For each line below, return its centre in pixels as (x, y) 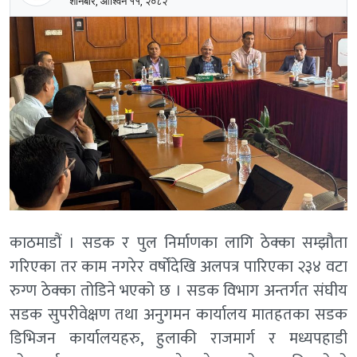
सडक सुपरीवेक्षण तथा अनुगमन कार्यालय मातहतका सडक (178, 314)
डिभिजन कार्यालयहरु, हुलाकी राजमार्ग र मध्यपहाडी (178, 338)
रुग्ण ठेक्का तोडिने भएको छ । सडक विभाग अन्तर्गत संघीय (178, 290)
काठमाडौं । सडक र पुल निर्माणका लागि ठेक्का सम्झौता (178, 243)
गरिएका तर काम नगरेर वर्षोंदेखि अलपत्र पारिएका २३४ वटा (178, 267)
